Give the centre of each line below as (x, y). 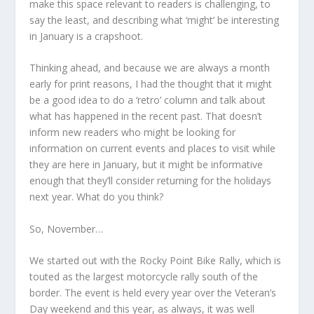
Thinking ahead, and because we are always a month (150, 68)
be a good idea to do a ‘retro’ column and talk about (148, 100)
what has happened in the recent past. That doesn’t (146, 116)
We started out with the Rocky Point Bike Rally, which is (156, 261)
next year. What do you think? (97, 197)
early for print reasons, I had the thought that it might (151, 84)
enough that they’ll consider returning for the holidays (151, 181)
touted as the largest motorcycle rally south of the (144, 277)
